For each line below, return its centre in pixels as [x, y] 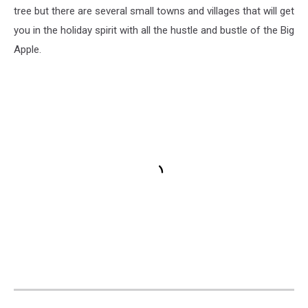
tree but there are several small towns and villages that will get [154, 11]
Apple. [27, 50]
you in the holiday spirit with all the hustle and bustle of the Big [154, 31]
